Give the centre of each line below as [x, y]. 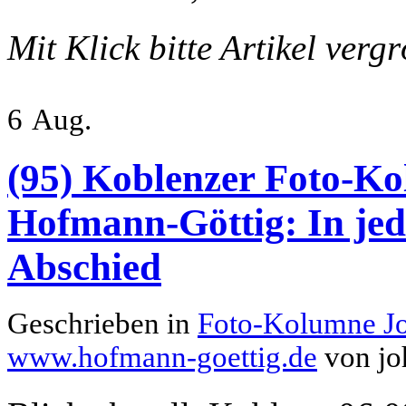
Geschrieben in [102, 324]
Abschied [84, 267]
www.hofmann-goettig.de [162, 357]
